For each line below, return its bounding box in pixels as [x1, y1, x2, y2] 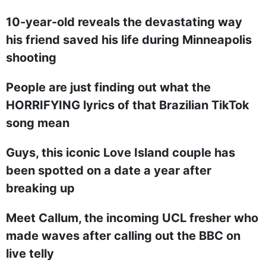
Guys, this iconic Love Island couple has [6, 145, 235, 160]
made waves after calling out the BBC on [6, 229, 240, 243]
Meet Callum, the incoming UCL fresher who [6, 211, 258, 225]
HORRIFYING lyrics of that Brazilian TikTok [6, 98, 249, 112]
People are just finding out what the [6, 80, 211, 94]
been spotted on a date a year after [6, 163, 211, 178]
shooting [6, 50, 56, 65]
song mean [6, 116, 69, 130]
